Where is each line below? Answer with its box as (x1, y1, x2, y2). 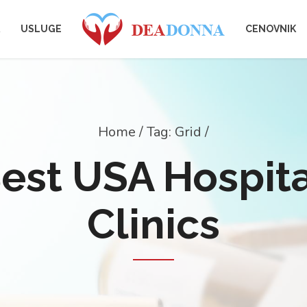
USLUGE (21, 23, 62, 34)
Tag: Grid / (147, 123, 209, 141)
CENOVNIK (245, 23, 296, 34)
